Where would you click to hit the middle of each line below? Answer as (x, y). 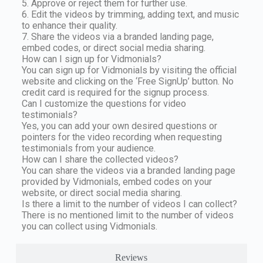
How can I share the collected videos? (100, 160)
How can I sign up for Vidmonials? (91, 59)
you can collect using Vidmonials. (89, 227)
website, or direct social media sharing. (102, 193)
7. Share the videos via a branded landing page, (117, 37)
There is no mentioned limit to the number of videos (127, 215)
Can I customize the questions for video (104, 104)
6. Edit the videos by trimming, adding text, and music (130, 15)
